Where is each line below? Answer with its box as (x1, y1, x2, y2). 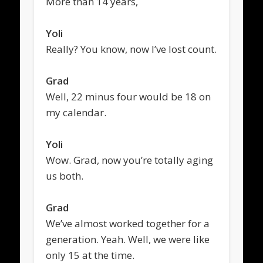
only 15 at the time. (46, 248, 135, 262)
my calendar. (46, 105, 107, 119)
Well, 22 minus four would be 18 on (46, 89, 211, 103)
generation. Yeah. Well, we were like (46, 232, 210, 246)
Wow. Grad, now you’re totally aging (46, 153, 214, 167)
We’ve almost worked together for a (46, 216, 210, 230)
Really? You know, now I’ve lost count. (46, 42, 217, 56)
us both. (46, 168, 84, 183)
